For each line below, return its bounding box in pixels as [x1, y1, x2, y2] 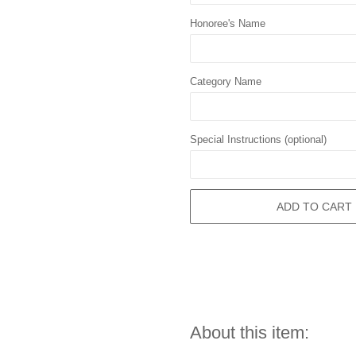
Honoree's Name [190, 17, 265, 29]
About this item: [190, 323, 309, 342]
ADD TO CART [277, 199, 353, 213]
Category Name [190, 75, 261, 87]
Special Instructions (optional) [190, 133, 327, 145]
